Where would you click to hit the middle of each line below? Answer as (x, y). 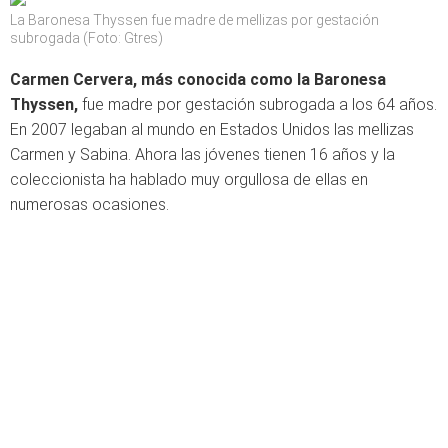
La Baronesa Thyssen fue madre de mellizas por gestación (194, 20)
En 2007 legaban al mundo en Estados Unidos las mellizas (212, 129)
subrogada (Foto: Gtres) (86, 38)
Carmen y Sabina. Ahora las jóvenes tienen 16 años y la (202, 154)
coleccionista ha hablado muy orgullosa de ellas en (189, 179)
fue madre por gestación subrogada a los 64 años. (259, 104)
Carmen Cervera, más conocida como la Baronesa (198, 79)
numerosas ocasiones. (89, 204)
